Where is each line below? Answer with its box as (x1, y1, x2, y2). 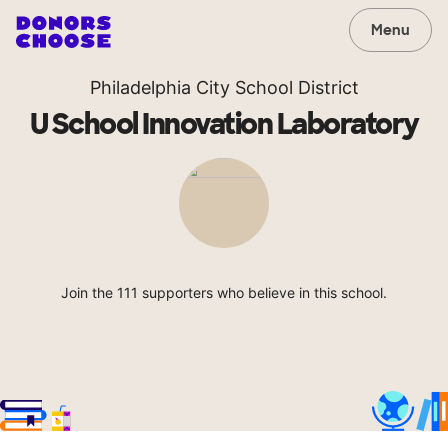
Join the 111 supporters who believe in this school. (61, 284, 387, 301)
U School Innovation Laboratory (29, 106, 419, 143)
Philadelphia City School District (89, 77, 359, 98)
